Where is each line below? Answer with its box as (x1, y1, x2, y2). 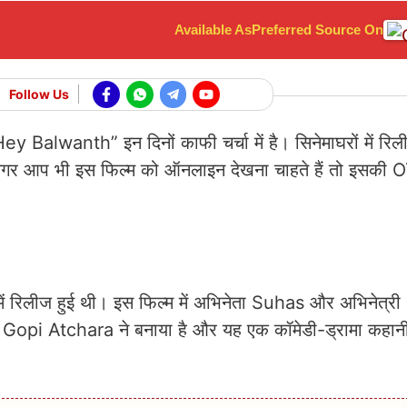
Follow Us (9, 86, 70, 103)
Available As (174, 22, 252, 37)
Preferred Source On (252, 22, 383, 37)
